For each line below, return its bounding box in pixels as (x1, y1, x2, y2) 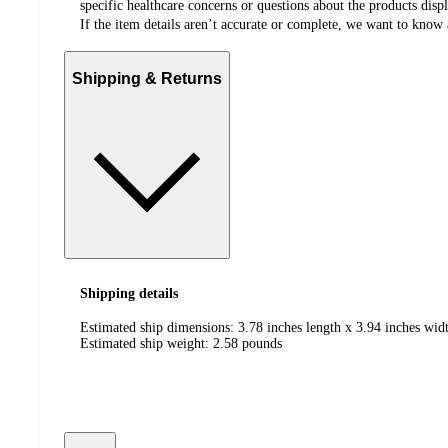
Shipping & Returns (72, 69, 222, 87)
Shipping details (80, 285, 178, 301)
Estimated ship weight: (80, 336, 213, 352)
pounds (242, 336, 282, 352)
